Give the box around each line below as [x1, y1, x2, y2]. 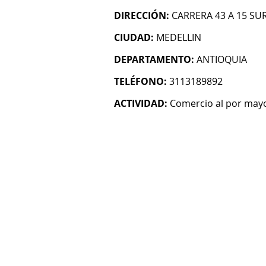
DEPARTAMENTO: [114, 53, 194, 66]
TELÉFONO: [114, 75, 167, 88]
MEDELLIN [156, 31, 201, 44]
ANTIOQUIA [197, 53, 247, 66]
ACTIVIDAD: [114, 97, 167, 110]
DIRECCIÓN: [114, 9, 169, 22]
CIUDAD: [114, 31, 154, 44]
